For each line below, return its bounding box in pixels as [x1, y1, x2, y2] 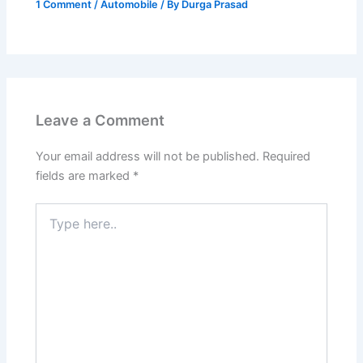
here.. [35, 220, 66, 234]
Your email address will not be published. [36, 149, 260, 164]
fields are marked [36, 169, 134, 184]
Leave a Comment [36, 110, 165, 129]
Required [263, 149, 311, 164]
